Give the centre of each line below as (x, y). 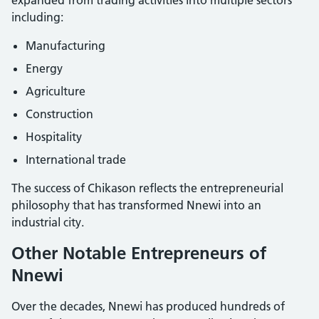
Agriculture (56, 91)
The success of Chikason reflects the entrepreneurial (147, 188)
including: (37, 17)
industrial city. (48, 222)
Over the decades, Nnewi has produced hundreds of (148, 306)
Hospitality (54, 136)
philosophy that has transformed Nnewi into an (136, 205)
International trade (76, 159)
